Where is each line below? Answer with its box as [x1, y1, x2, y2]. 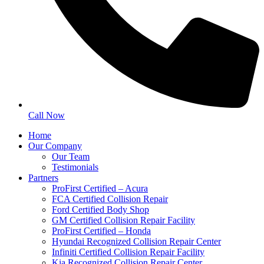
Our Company [28, 141, 82, 151]
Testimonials [52, 162, 98, 173]
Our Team [52, 151, 90, 162]
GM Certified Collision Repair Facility [52, 215, 195, 226]
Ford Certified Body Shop [52, 204, 149, 215]
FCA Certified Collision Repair [52, 194, 168, 204]
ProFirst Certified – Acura [52, 183, 148, 194]
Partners [28, 173, 58, 183]
